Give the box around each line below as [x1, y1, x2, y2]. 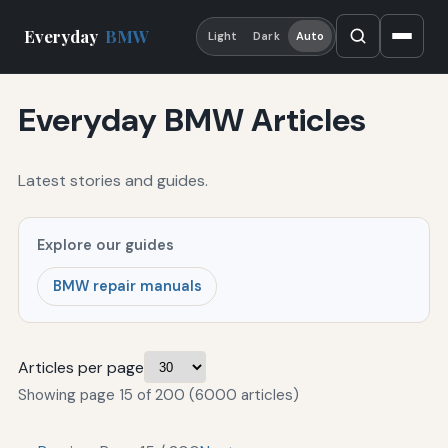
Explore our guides [37, 234, 175, 255]
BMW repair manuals [52, 277, 202, 296]
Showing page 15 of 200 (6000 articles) [17, 385, 299, 406]
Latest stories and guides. [17, 169, 208, 191]
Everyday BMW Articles [17, 99, 366, 142]
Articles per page [17, 356, 144, 378]
